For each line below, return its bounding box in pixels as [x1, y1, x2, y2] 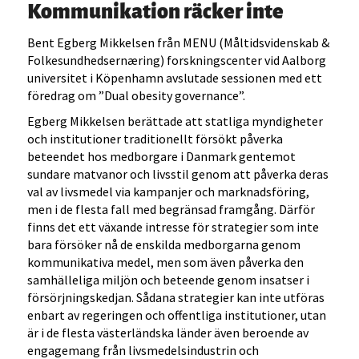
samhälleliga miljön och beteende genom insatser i [27, 272, 310, 288]
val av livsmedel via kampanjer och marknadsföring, [27, 184, 310, 200]
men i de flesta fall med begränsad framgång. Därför [27, 201, 316, 218]
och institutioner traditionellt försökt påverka [27, 131, 284, 147]
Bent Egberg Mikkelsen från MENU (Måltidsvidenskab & [27, 34, 330, 51]
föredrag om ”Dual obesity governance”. [27, 87, 246, 104]
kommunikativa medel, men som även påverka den [27, 254, 305, 271]
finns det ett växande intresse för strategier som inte [27, 219, 320, 236]
